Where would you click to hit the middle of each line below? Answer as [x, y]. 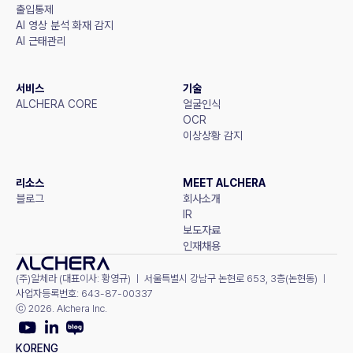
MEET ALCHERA [224, 183]
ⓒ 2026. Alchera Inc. [61, 308]
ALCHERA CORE [57, 104]
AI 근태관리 [41, 41]
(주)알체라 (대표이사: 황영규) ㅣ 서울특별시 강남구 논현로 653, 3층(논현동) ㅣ [172, 278]
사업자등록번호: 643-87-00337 [84, 293]
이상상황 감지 [213, 136]
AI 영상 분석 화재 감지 [65, 26]
